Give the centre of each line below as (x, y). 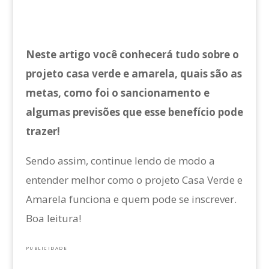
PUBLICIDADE (47, 248)
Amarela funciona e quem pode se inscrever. (131, 199)
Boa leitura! (53, 218)
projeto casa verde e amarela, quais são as (134, 73)
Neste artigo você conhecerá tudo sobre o (132, 54)
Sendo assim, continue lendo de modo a (120, 160)
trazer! (43, 131)
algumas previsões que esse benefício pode (134, 112)
